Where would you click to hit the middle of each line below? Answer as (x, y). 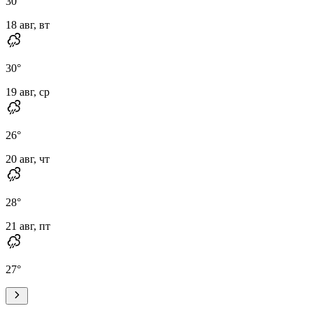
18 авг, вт (28, 24)
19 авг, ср (28, 92)
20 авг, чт (28, 159)
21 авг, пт (28, 226)
